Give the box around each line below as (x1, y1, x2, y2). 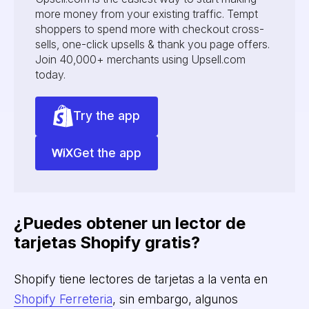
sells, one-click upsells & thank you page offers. (35, 38, 270, 52)
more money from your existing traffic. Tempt (35, 8, 259, 21)
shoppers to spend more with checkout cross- (35, 23, 265, 37)
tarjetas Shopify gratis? (13, 232, 200, 253)
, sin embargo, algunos (112, 291, 238, 306)
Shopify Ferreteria (13, 291, 112, 306)
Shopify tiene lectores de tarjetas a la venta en (13, 271, 268, 286)
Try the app (72, 108, 140, 123)
